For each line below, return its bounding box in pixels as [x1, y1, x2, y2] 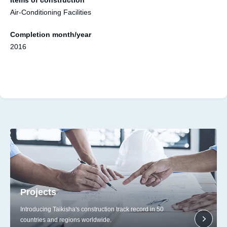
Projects [20, 186, 56, 197]
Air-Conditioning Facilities [10, 8, 91, 16]
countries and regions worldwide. [20, 216, 111, 223]
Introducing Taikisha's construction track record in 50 [20, 205, 164, 213]
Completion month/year [10, 30, 91, 39]
